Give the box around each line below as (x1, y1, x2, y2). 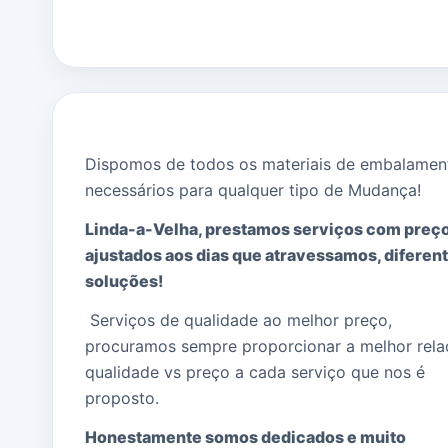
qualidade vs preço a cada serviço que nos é (85, 362, 425, 383)
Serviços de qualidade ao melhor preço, (90, 310, 392, 331)
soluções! (85, 271, 163, 292)
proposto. (85, 388, 159, 409)
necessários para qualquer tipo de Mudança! (85, 180, 421, 201)
